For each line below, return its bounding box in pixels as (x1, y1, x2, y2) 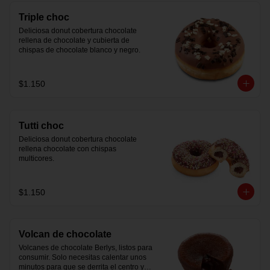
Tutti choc (19, 121, 64, 131)
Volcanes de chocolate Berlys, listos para (19, 243, 152, 252)
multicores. (19, 154, 54, 163)
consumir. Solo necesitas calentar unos (19, 253, 146, 262)
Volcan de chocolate (19, 229, 111, 239)
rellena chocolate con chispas (19, 145, 116, 153)
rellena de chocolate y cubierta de (19, 36, 130, 45)
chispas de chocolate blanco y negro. (19, 46, 140, 54)
